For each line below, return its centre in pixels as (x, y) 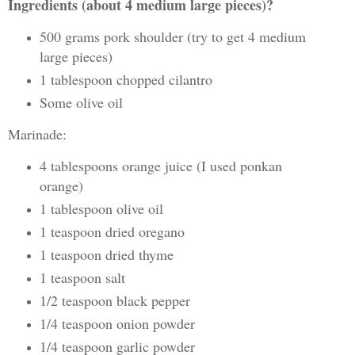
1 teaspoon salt (82, 277)
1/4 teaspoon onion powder (117, 323)
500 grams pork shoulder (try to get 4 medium (172, 37)
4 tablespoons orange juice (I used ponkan (160, 165)
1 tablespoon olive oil (101, 208)
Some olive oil (81, 103)
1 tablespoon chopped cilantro (126, 80)
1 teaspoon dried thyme (106, 254)
